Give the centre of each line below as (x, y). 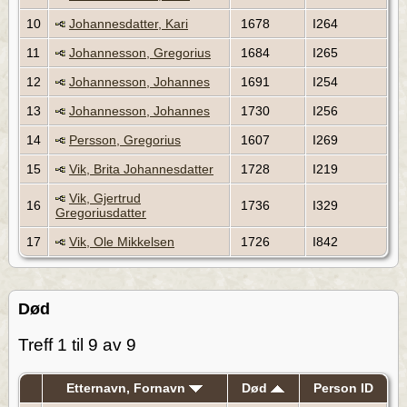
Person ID (343, 387)
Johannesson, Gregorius (140, 52)
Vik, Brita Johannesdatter (141, 169)
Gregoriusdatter (101, 212)
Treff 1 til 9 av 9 (77, 345)
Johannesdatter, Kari (129, 23)
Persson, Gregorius (125, 139)
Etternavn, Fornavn (128, 387)
